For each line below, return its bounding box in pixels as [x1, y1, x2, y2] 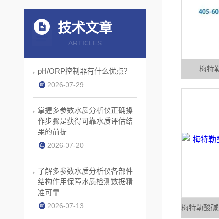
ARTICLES [68, 39, 102, 47]
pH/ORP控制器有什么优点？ [38, 67, 131, 76]
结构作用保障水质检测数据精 [38, 177, 133, 186]
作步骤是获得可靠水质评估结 [38, 117, 133, 126]
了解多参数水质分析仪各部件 [38, 167, 133, 175]
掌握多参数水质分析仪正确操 [38, 106, 133, 115]
